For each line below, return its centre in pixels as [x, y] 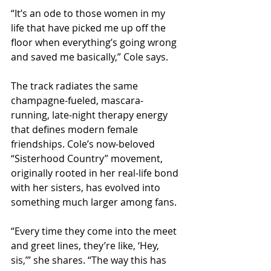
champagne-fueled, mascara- [77, 101]
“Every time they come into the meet [95, 231]
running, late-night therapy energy [90, 115]
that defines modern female [76, 130]
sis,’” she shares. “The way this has [90, 260]
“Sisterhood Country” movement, [88, 159]
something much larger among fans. [94, 202]
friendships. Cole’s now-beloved [84, 144]
